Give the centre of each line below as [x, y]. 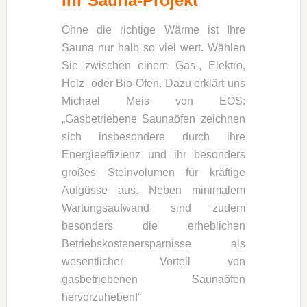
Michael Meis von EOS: [153, 101]
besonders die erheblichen [153, 225]
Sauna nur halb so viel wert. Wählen [153, 47]
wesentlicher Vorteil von [153, 261]
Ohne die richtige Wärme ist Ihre [153, 29]
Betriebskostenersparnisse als [153, 243]
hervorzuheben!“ [101, 297]
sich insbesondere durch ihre [153, 136]
